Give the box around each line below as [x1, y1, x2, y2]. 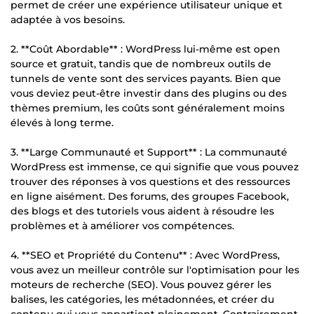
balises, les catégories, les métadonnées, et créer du [11, 292, 274, 306]
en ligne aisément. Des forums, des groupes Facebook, [11, 189, 289, 203]
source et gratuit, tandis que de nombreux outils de [11, 57, 271, 70]
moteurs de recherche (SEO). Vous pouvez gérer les [11, 278, 271, 291]
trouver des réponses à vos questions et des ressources [11, 175, 290, 188]
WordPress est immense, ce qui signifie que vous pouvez [11, 160, 299, 173]
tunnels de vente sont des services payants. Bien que [11, 71, 281, 85]
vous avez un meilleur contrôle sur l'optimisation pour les [11, 263, 299, 276]
